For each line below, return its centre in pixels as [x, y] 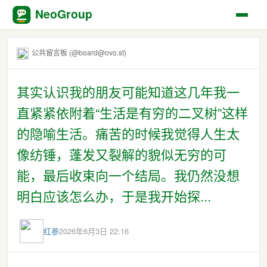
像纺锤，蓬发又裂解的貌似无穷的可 [122, 154]
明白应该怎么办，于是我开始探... [114, 195]
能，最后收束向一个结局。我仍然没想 [128, 175]
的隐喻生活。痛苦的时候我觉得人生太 [128, 133]
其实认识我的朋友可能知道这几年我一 [128, 91]
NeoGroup [32, 18]
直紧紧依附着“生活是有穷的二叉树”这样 [132, 112]
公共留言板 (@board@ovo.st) [79, 52]
